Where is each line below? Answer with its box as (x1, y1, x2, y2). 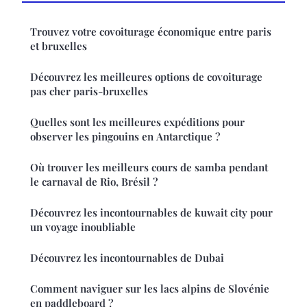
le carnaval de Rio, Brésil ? (30, 175, 158, 189)
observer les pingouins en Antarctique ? (30, 130, 220, 144)
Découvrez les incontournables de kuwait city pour (30, 206, 273, 220)
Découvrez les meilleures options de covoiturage (30, 70, 262, 84)
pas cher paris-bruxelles (30, 84, 148, 99)
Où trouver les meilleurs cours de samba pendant (30, 160, 268, 175)
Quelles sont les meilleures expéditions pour (30, 115, 245, 130)
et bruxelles (30, 39, 87, 53)
